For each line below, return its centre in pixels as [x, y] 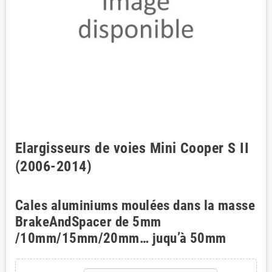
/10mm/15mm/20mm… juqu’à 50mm [121, 238]
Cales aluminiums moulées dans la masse [135, 206]
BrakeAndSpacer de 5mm [88, 222]
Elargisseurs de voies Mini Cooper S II [132, 148]
